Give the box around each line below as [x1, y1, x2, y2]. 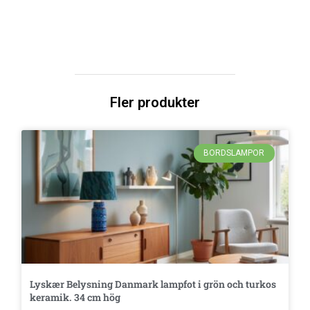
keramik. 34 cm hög [30, 290, 121, 304]
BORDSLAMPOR [203, 148, 265, 158]
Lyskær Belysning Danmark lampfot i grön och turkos [30, 277, 277, 291]
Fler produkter [110, 94, 200, 111]
